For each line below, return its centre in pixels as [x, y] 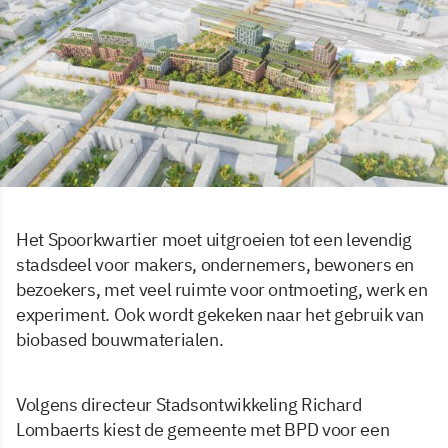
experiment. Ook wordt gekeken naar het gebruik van [220, 314]
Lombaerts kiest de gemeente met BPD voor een [203, 429]
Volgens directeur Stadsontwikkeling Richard [189, 404]
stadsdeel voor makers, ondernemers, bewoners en [215, 264]
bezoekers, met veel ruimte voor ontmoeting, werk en [222, 289]
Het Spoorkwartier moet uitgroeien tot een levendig [214, 239]
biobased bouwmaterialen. [120, 339]
